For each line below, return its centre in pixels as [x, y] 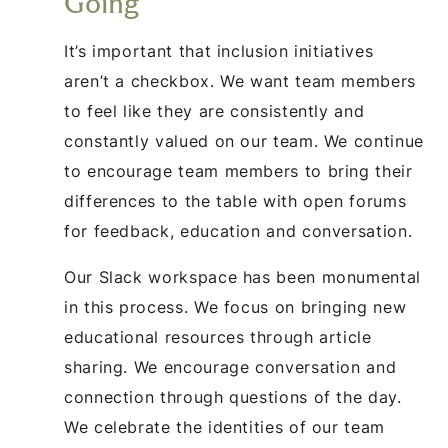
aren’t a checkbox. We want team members [240, 80]
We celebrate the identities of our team [224, 426]
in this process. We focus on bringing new [235, 306]
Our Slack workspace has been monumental [242, 276]
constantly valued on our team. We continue [244, 140]
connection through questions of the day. [233, 396]
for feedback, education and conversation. [238, 230]
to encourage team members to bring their [238, 170]
